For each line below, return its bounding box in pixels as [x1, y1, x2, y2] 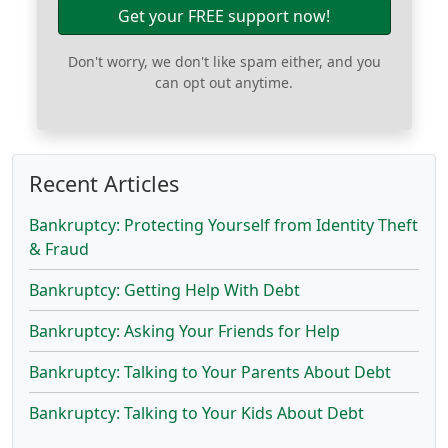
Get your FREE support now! [118, 5, 330, 27]
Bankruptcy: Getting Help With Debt [29, 279, 300, 301]
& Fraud [29, 238, 89, 260]
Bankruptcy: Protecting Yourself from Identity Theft [29, 214, 418, 236]
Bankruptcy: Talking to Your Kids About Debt [29, 402, 364, 424]
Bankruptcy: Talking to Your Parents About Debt [29, 361, 391, 383]
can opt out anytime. [155, 73, 293, 92]
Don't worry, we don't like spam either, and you [67, 52, 381, 71]
